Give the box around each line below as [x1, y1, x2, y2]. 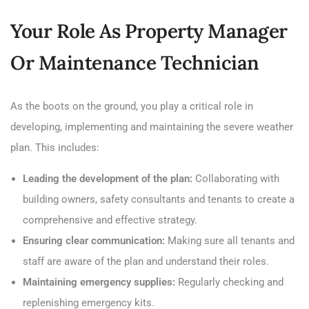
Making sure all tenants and [165, 234, 295, 247]
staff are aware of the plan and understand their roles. [23, 255, 269, 268]
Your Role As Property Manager [10, 18, 288, 43]
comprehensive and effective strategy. [23, 213, 197, 226]
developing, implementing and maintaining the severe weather [10, 120, 293, 133]
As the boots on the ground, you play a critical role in [10, 99, 253, 112]
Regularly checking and [175, 275, 283, 288]
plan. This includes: [10, 141, 99, 154]
